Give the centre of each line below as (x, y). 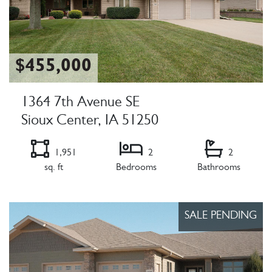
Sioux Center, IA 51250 (90, 122)
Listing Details (40, 196)
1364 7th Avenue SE (80, 104)
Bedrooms (136, 168)
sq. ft (53, 168)
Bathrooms (219, 168)
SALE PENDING (221, 217)
